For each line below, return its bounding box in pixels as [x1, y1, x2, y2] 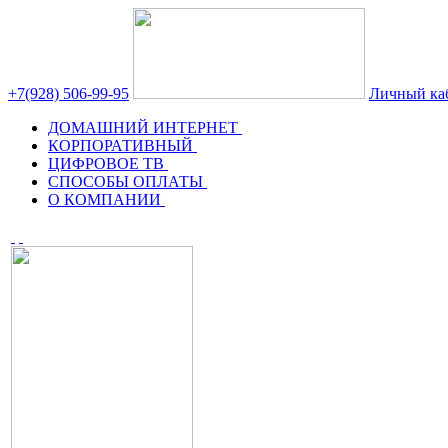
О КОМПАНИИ [48, 191, 161, 208]
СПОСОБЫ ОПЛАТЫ [48, 173, 203, 190]
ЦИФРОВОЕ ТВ [48, 155, 164, 172]
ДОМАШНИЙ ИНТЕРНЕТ [48, 119, 238, 136]
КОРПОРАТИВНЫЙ [48, 137, 193, 154]
